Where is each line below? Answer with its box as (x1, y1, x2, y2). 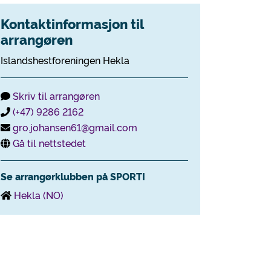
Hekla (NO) (14, 188, 64, 201)
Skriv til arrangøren (13, 89, 100, 102)
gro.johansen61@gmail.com (13, 120, 137, 134)
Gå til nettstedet (13, 136, 86, 149)
